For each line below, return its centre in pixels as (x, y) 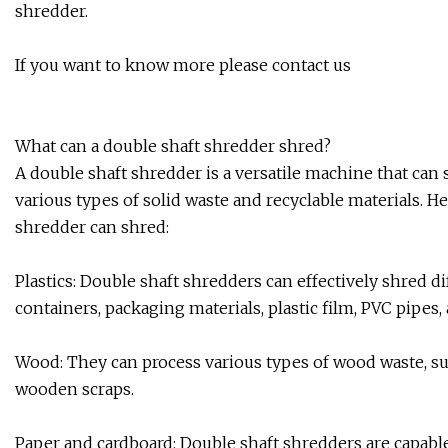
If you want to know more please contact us (183, 65)
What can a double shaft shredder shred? (173, 146)
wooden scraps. (74, 389)
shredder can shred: (92, 227)
